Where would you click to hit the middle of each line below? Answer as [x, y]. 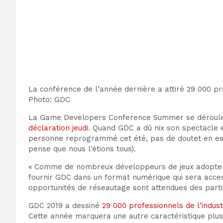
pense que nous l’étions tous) [81, 149]
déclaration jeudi [58, 128]
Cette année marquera [71, 216]
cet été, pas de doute [159, 139]
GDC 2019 [46, 206]
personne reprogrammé [73, 139]
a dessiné [82, 206]
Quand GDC [114, 128]
